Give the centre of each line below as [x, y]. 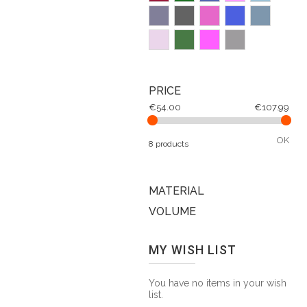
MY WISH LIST [193, 250]
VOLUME [172, 211]
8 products [169, 144]
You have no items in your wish [218, 283]
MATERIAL [176, 191]
